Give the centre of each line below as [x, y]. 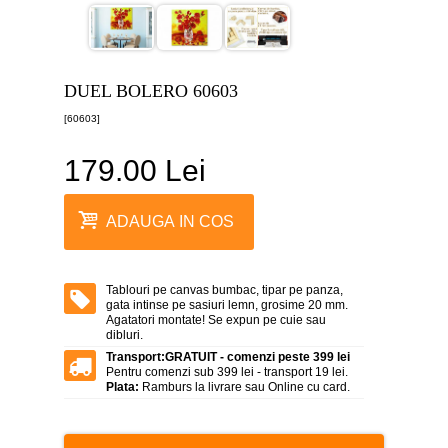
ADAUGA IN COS [170, 222]
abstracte [47, 344]
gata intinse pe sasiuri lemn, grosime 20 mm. [227, 304]
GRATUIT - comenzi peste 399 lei [257, 356]
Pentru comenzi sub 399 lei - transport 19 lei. [227, 371]
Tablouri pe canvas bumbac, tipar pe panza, [224, 289]
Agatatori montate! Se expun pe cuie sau [216, 319]
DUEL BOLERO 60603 [151, 90]
